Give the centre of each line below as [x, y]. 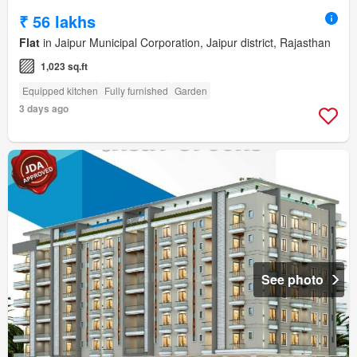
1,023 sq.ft [64, 66]
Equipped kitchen [60, 90]
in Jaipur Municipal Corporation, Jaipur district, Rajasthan [185, 42]
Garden [191, 90]
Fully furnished [136, 90]
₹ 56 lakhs [57, 21]
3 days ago [44, 108]
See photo [292, 279]
